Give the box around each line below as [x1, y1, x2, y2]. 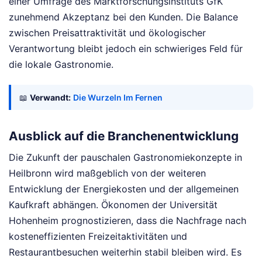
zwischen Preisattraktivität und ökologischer [9, 26, 206, 39]
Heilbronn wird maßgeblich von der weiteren [9, 167, 206, 180]
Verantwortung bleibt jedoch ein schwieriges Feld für [9, 42, 243, 54]
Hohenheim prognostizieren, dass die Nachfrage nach [9, 215, 246, 227]
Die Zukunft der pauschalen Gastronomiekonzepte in [9, 151, 242, 164]
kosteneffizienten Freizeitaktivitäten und [9, 230, 187, 243]
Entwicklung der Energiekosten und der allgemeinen [9, 183, 239, 195]
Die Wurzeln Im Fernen [73, 92, 163, 102]
